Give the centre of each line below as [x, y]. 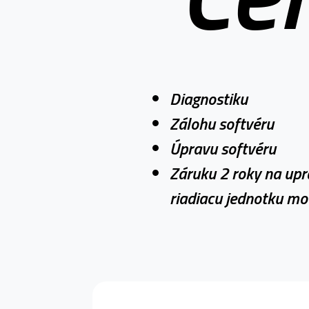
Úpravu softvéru [222, 149]
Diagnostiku [208, 99]
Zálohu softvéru [221, 124]
